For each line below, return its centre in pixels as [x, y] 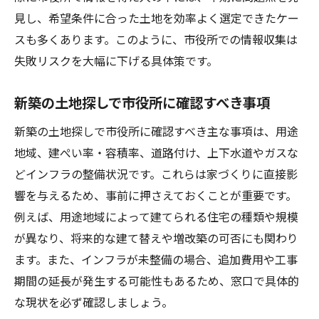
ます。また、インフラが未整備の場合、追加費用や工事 [156, 259]
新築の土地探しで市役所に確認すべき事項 [142, 103]
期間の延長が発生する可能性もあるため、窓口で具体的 [157, 281]
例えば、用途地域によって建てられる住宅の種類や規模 [156, 216]
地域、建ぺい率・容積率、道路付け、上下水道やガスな [156, 152]
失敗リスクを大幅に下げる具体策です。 [116, 61]
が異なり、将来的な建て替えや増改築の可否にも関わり [156, 238]
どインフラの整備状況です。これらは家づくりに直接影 [156, 174]
